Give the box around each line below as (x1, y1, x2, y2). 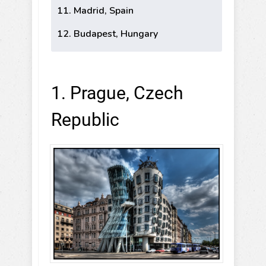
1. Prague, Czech (51, 83, 183, 104)
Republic (51, 109, 119, 131)
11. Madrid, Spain (57, 4, 134, 18)
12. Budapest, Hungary (57, 27, 158, 41)
